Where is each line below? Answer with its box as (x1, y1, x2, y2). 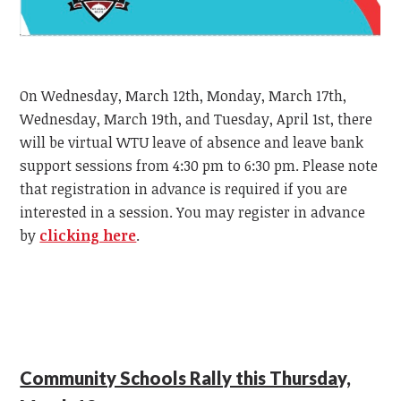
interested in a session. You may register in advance (20, 201, 366, 222)
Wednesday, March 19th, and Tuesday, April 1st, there (20, 108, 373, 129)
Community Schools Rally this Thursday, (20, 366, 352, 388)
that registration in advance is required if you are (20, 178, 348, 199)
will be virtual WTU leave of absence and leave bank (20, 132, 364, 152)
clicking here (39, 225, 137, 245)
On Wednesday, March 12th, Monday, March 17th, (20, 85, 347, 106)
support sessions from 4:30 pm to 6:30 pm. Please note (20, 155, 379, 175)
